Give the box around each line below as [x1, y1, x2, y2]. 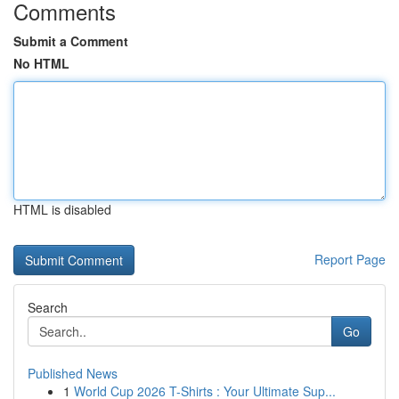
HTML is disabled [13, 200, 111, 218]
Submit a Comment [13, 32, 128, 50]
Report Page [314, 250, 386, 268]
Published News [28, 364, 118, 382]
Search [28, 298, 68, 316]
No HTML [13, 54, 69, 72]
